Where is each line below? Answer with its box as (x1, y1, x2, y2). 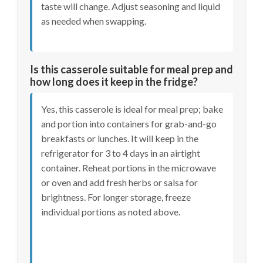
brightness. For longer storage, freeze (41, 191, 191, 203)
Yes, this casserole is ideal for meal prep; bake (41, 103, 223, 115)
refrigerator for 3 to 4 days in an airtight (41, 147, 200, 159)
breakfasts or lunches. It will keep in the (41, 133, 198, 144)
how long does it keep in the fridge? (30, 75, 198, 89)
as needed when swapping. (41, 15, 146, 26)
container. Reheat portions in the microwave (41, 162, 216, 174)
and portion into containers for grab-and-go (41, 118, 217, 130)
